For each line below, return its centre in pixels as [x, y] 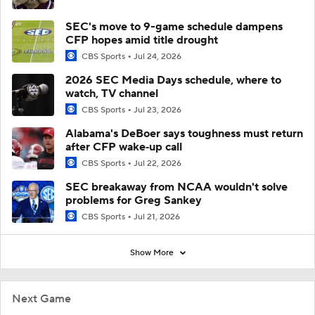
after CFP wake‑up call [124, 147]
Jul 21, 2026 [157, 217]
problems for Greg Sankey [134, 201]
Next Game [41, 299]
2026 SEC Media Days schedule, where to [173, 80]
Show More [153, 253]
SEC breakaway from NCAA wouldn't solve [176, 187]
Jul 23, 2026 [157, 110]
